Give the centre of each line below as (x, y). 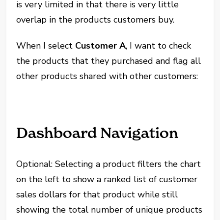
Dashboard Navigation (97, 133)
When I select (46, 46)
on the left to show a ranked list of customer (107, 179)
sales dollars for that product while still (97, 194)
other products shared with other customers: (107, 76)
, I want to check (159, 46)
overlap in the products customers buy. (96, 20)
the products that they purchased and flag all (109, 61)
